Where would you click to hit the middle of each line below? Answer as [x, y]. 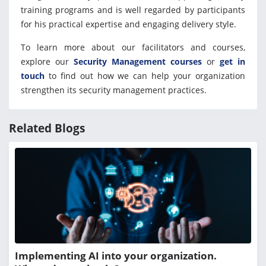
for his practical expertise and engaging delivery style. [129, 24]
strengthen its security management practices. [114, 90]
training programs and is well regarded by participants [133, 10]
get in [232, 62]
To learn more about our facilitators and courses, [133, 47]
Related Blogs [47, 129]
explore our [47, 62]
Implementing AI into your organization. [116, 256]
